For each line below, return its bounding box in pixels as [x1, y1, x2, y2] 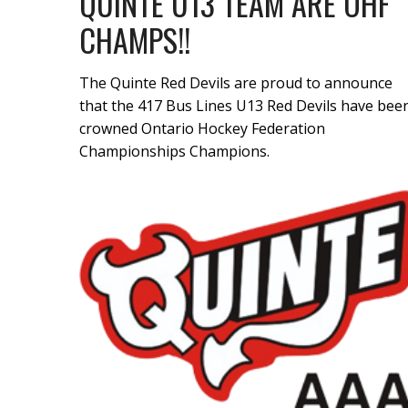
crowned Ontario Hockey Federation [79, 117, 325, 138]
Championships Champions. [79, 140, 270, 161]
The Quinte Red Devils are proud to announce [79, 72, 393, 93]
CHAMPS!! [79, 15, 190, 63]
